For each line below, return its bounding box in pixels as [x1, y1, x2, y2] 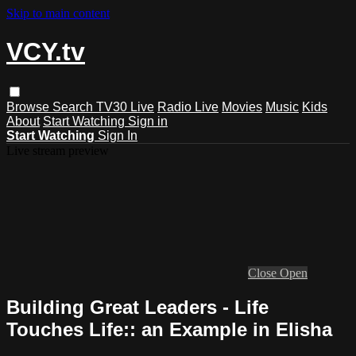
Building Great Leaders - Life [6, 296, 269, 318]
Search [52, 99, 96, 114]
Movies [222, 99, 262, 114]
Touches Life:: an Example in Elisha [6, 318, 332, 340]
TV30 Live [96, 99, 154, 114]
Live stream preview [6, 143, 109, 157]
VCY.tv [6, 37, 85, 67]
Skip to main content [6, 6, 110, 20]
